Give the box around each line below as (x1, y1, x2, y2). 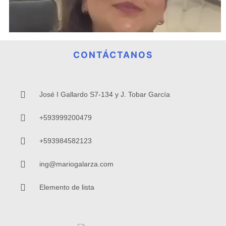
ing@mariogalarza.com (39, 160, 114, 168)
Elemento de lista (39, 183, 94, 191)
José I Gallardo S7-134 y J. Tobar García (39, 90, 170, 98)
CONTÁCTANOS (73, 49, 153, 60)
